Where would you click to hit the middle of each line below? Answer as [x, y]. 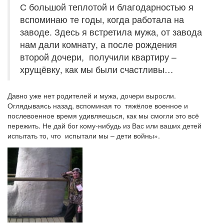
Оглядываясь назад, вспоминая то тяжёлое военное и [98, 105]
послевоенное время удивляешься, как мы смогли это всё [103, 115]
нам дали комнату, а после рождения [98, 44]
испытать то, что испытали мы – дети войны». [84, 135]
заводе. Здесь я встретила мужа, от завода [111, 32]
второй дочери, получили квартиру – [98, 57]
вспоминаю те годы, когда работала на [102, 19]
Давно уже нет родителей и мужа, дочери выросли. [92, 95]
